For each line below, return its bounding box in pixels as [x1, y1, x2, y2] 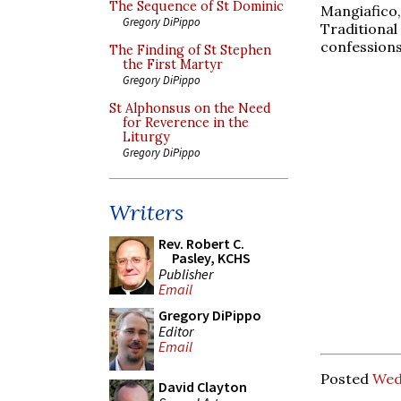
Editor [158, 321, 193, 340]
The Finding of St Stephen [109, 42, 271, 58]
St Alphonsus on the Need [109, 100, 271, 116]
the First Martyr [123, 56, 223, 73]
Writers [109, 199, 183, 226]
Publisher [158, 264, 213, 283]
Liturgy [123, 129, 170, 145]
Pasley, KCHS [172, 249, 251, 267]
